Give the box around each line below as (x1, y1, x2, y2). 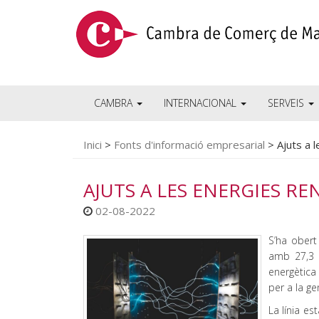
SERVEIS (268, 96, 307, 110)
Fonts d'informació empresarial (114, 137, 265, 152)
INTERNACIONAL (164, 96, 239, 110)
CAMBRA (94, 96, 135, 110)
